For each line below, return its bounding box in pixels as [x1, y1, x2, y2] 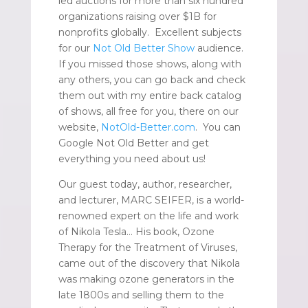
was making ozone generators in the [58, 272, 234, 285]
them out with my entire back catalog [58, 89, 241, 102]
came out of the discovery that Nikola [58, 256, 240, 269]
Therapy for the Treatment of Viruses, [58, 241, 237, 254]
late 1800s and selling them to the [58, 288, 224, 301]
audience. [194, 41, 243, 54]
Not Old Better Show [92, 41, 195, 54]
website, [58, 120, 101, 133]
